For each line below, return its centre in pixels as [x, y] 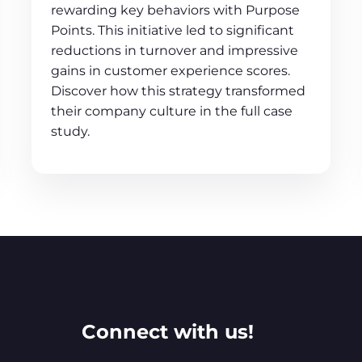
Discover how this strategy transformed [179, 90]
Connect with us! [167, 331]
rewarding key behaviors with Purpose [176, 10]
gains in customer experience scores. [171, 70]
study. [71, 131]
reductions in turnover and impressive [175, 50]
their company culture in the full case [172, 111]
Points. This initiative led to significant [173, 30]
